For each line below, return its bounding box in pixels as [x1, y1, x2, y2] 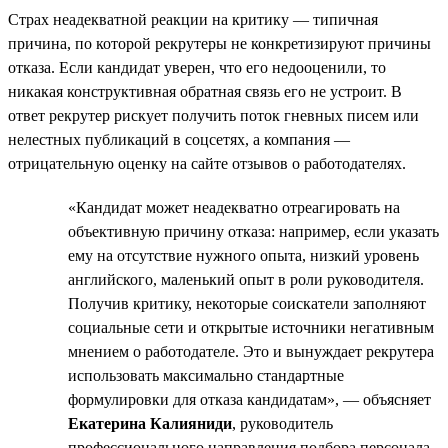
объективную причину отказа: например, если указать [68, 222, 439, 240]
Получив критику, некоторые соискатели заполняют [68, 294, 426, 312]
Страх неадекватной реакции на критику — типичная [8, 10, 378, 28]
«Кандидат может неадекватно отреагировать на [68, 198, 400, 216]
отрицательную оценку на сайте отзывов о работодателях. [8, 154, 406, 172]
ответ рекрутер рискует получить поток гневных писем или [8, 106, 419, 124]
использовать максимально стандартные [68, 366, 344, 384]
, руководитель [232, 414, 333, 432]
